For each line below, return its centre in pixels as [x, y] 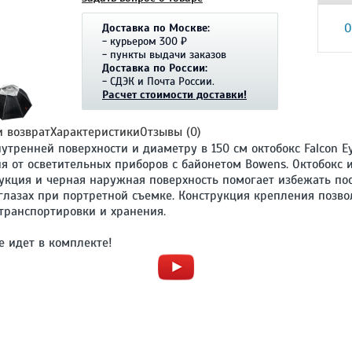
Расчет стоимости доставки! [174, 95]
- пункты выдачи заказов [164, 55]
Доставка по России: [155, 68]
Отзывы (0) [170, 132]
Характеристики [95, 132]
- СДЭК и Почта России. [158, 82]
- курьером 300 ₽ [145, 42]
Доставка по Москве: [156, 28]
